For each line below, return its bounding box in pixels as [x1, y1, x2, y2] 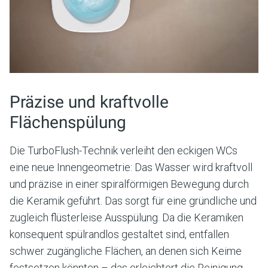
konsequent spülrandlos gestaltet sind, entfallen [10, 227, 229, 240]
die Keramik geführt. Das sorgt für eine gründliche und [10, 194, 257, 207]
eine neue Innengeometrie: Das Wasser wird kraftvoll [10, 160, 252, 173]
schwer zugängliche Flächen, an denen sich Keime [10, 244, 242, 257]
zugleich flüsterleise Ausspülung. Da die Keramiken [10, 211, 243, 224]
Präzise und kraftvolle [10, 92, 169, 112]
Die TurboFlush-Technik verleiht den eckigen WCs [10, 144, 237, 157]
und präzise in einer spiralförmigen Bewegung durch [10, 177, 249, 190]
